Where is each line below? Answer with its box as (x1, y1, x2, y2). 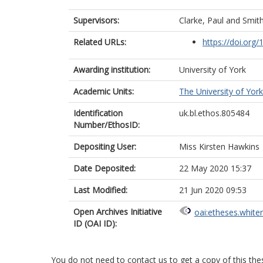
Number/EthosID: (73, 119, 140, 130)
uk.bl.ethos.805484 (179, 107, 249, 119)
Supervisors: (73, 15, 119, 26)
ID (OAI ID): (73, 218, 117, 229)
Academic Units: (73, 86, 134, 97)
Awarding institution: (73, 64, 150, 75)
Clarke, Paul (179, 15, 224, 26)
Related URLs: (73, 36, 126, 48)
